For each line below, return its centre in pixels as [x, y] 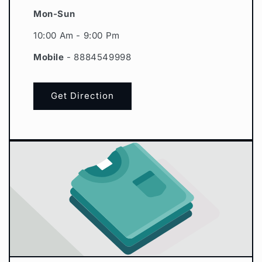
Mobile [50, 57]
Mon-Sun [54, 13]
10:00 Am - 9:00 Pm [77, 35]
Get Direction [82, 96]
